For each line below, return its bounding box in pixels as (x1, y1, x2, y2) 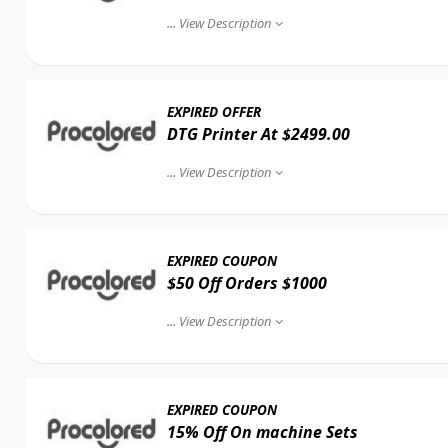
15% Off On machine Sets (166, 421, 358, 443)
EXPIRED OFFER (166, 103, 261, 121)
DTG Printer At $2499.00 (166, 123, 350, 145)
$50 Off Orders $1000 (166, 272, 327, 294)
